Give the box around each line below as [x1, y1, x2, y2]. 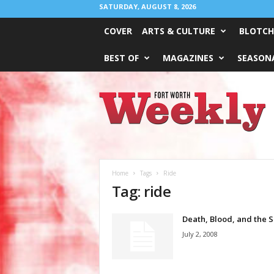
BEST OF [103, 52, 139, 64]
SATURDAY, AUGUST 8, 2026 [98, 2, 196, 11]
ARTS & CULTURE [141, 25, 215, 37]
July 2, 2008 [182, 229, 218, 239]
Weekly [98, 103, 125, 113]
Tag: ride [111, 181, 171, 201]
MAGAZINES [162, 52, 213, 64]
